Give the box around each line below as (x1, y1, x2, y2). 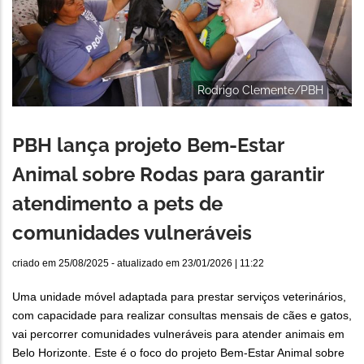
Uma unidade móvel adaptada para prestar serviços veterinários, (12, 290, 346, 304)
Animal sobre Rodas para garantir (12, 162, 323, 187)
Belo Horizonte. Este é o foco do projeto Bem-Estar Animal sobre (12, 346, 344, 360)
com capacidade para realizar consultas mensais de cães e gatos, (12, 309, 352, 323)
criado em (12, 258, 58, 270)
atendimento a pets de (12, 192, 223, 216)
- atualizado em (109, 258, 182, 270)
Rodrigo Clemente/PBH (197, 83, 323, 97)
